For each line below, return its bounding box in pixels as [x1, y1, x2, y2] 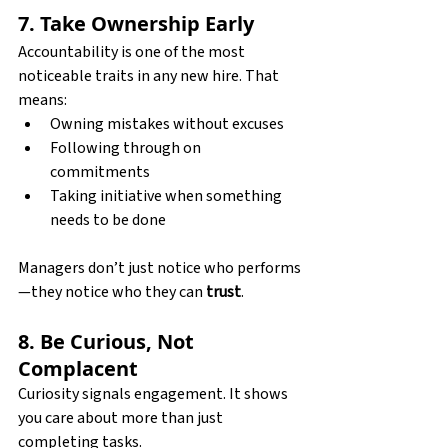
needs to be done [50, 208, 166, 231]
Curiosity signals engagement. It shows [18, 382, 291, 405]
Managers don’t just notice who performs [18, 256, 301, 279]
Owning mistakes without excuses [50, 112, 284, 135]
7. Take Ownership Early [18, 9, 254, 37]
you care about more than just [18, 406, 226, 429]
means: [18, 88, 67, 111]
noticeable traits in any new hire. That [18, 64, 282, 87]
